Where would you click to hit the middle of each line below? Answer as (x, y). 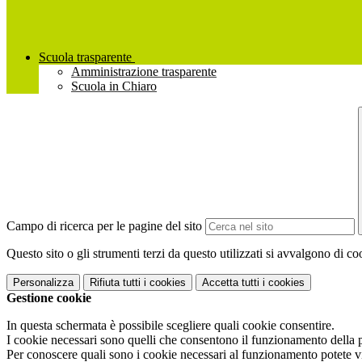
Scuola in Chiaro (114, 86)
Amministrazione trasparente (144, 72)
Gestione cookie (49, 298)
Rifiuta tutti (115, 283)
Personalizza (43, 283)
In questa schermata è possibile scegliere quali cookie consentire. (170, 326)
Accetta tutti (231, 283)
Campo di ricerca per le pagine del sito (104, 226)
